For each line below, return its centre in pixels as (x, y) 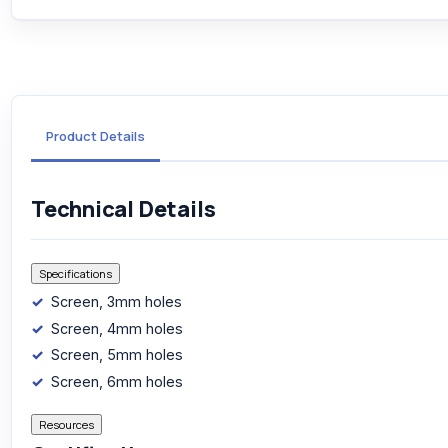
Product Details (95, 136)
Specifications (75, 273)
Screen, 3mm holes (117, 302)
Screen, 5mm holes (117, 355)
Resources (66, 424)
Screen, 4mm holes (117, 328)
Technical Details (123, 208)
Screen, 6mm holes (117, 381)
